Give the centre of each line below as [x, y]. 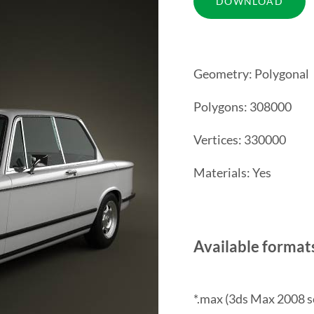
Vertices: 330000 [239, 139]
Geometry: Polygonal [251, 74]
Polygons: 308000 [242, 106]
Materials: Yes [232, 172]
